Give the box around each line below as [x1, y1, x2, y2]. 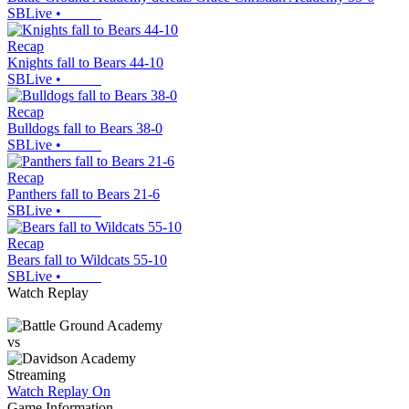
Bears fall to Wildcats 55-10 [7, 252, 167, 268]
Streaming [7, 367, 66, 383]
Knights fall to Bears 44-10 [7, 55, 163, 71]
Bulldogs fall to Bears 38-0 [7, 121, 163, 137]
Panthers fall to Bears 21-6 [7, 186, 160, 203]
